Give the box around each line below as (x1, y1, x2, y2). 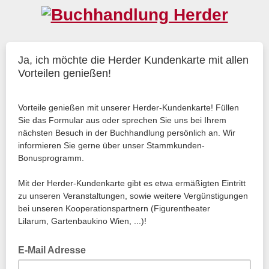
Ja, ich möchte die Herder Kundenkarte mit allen (18, 54, 249, 66)
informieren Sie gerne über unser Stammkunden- (18, 141, 205, 150)
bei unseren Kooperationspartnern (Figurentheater (18, 204, 210, 213)
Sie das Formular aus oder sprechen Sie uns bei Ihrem (18, 115, 226, 125)
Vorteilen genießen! (18, 67, 111, 79)
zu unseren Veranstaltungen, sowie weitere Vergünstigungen (18, 191, 248, 201)
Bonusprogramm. (18, 153, 86, 163)
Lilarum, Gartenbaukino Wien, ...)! (18, 216, 147, 226)
